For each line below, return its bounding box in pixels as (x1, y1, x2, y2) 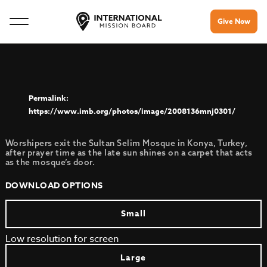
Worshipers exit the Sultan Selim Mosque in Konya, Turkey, (5, 138, 248, 148)
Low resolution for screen (5, 232, 119, 246)
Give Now (218, 16, 250, 26)
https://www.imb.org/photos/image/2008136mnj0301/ (28, 105, 235, 116)
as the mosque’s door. (5, 157, 95, 167)
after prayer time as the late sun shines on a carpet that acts (5, 147, 253, 158)
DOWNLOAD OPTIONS (5, 179, 103, 192)
